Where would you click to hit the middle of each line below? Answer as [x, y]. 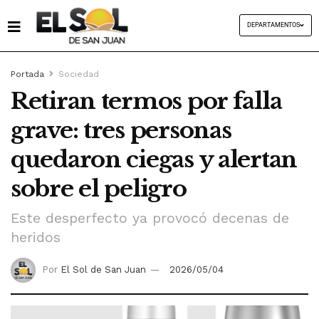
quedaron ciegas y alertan [154, 159]
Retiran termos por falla [146, 101]
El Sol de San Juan [103, 270]
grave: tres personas [121, 130]
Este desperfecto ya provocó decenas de [150, 219]
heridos [36, 238]
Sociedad [79, 74]
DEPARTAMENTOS [273, 25]
